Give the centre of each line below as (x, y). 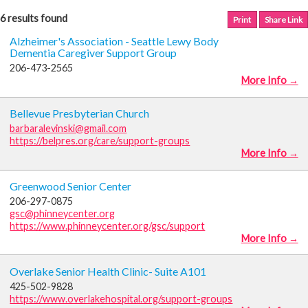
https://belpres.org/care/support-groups (100, 141)
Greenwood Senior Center (71, 186)
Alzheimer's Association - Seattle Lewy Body (114, 41)
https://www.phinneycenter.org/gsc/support (108, 225)
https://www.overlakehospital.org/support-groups (121, 298)
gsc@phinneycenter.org (63, 213)
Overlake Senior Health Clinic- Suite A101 (108, 271)
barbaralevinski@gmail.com (68, 129)
